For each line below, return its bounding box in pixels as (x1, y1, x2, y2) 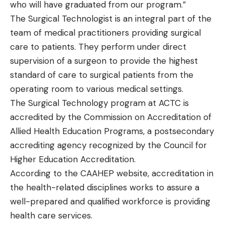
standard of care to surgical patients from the (10, 69, 193, 80)
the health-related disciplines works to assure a (10, 181, 199, 193)
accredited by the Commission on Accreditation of (10, 111, 211, 123)
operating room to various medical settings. (10, 83, 183, 94)
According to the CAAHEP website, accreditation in (10, 167, 213, 179)
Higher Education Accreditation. (10, 153, 136, 165)
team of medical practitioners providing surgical (10, 27, 201, 38)
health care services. (10, 209, 92, 221)
